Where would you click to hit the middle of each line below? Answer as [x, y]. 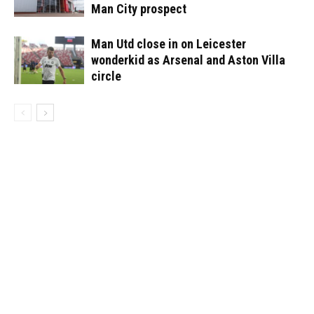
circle [106, 76]
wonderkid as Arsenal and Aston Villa [188, 60]
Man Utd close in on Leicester [169, 43]
